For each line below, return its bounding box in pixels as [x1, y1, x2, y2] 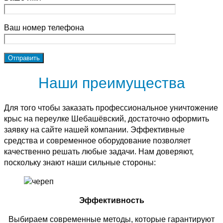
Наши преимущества [38, 74, 185, 91]
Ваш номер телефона [4, 23, 84, 32]
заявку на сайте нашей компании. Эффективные [4, 125, 185, 134]
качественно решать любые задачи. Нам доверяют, [4, 147, 194, 156]
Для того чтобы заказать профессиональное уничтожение [4, 104, 218, 112]
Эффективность [79, 196, 144, 205]
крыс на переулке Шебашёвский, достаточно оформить [4, 114, 209, 123]
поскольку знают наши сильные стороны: [4, 158, 156, 167]
